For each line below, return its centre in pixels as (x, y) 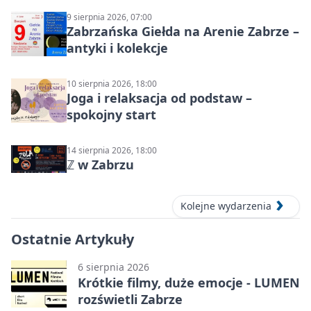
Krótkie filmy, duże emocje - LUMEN (189, 282)
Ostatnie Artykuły (73, 239)
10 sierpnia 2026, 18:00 (112, 84)
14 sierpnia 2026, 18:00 (112, 151)
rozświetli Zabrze (130, 299)
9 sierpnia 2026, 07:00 (109, 17)
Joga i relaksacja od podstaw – (159, 98)
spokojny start (111, 115)
